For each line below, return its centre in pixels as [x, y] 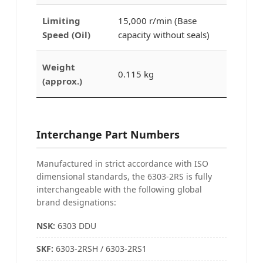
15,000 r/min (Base [157, 20]
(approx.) [62, 81]
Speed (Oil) [66, 34]
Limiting [61, 20]
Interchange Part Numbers [108, 134]
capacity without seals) [163, 34]
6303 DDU [77, 225]
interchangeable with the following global [119, 189]
